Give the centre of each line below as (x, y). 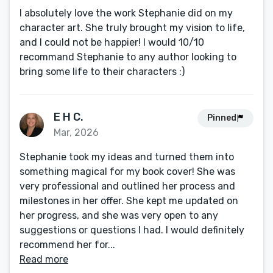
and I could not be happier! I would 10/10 (112, 42)
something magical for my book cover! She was (127, 172)
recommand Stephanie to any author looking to (128, 57)
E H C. (69, 117)
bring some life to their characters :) (102, 72)
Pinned (222, 118)
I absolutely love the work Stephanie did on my (126, 13)
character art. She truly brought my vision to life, (132, 28)
